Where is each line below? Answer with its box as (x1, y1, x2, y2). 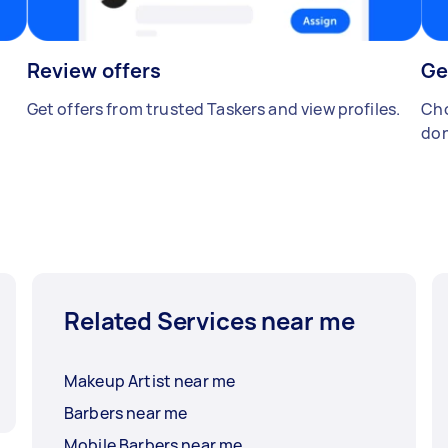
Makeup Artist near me (64, 370, 236, 393)
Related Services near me (64, 304, 355, 338)
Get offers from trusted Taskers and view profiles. (26, 98, 401, 121)
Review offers (26, 57, 162, 85)
